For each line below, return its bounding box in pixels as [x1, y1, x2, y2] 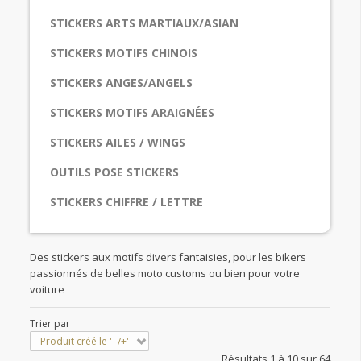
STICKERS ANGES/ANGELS [50, 75, 193, 91]
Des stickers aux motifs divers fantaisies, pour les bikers [30, 250, 306, 265]
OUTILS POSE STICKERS [50, 164, 179, 180]
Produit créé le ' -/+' [40, 334, 129, 348]
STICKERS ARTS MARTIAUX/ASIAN [50, 15, 239, 31]
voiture [30, 282, 64, 297]
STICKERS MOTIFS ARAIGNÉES [50, 105, 214, 121]
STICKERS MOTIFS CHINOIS [50, 45, 197, 61]
